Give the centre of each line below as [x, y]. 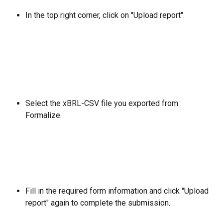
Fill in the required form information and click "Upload [118, 191]
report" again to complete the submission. [98, 203]
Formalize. [44, 115]
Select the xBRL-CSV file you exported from [103, 103]
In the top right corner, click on [77, 15]
